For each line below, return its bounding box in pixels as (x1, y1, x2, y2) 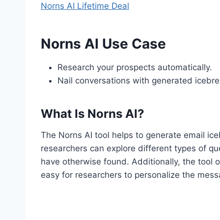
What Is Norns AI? (41, 106, 144, 121)
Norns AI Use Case (41, 35, 166, 52)
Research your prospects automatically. (57, 62, 212, 72)
